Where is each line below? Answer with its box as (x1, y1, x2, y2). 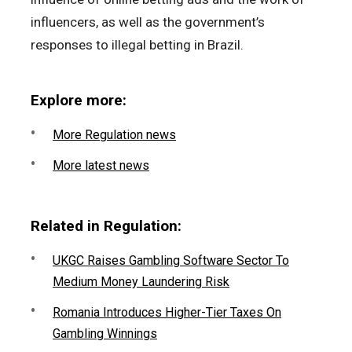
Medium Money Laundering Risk (53, 273, 229, 289)
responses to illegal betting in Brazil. (31, 36, 244, 53)
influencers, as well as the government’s (31, 13, 265, 30)
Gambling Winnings (53, 325, 157, 341)
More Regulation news (53, 126, 176, 142)
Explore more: (31, 90, 126, 109)
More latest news (53, 157, 149, 173)
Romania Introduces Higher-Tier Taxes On (53, 304, 281, 320)
